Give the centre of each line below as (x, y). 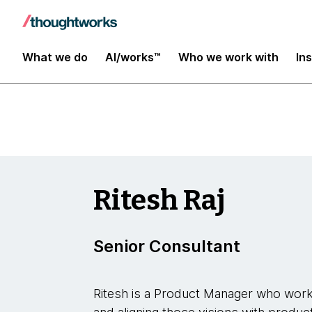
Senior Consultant (167, 246)
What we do (55, 57)
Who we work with (228, 57)
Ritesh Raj (160, 201)
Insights (62, 22)
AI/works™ (133, 57)
